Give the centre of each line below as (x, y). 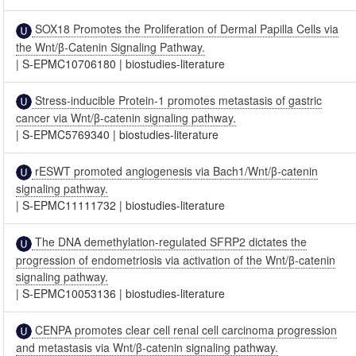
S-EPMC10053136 (70, 293)
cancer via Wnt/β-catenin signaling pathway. (126, 117)
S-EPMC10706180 (70, 63)
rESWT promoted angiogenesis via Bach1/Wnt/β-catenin (175, 170)
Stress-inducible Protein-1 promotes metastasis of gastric (177, 100)
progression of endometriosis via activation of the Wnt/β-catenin (176, 259)
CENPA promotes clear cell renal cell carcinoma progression (185, 329)
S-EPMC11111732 (70, 205)
